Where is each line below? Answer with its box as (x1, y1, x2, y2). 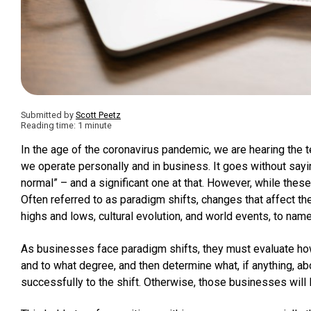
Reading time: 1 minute (21, 119, 112, 131)
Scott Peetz (76, 109, 121, 120)
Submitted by (21, 109, 76, 120)
